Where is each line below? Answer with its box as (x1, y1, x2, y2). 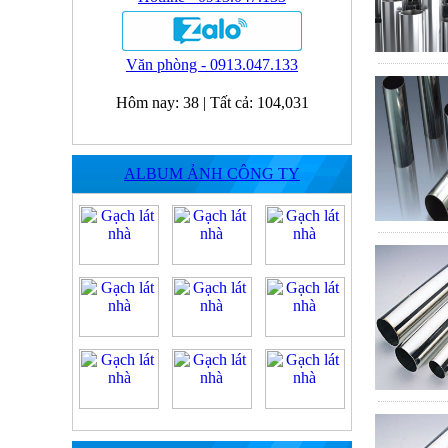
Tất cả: (209, 94, 257, 111)
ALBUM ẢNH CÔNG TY (124, 165, 300, 182)
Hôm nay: (115, 94, 183, 111)
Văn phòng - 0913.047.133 (126, 56, 298, 73)
